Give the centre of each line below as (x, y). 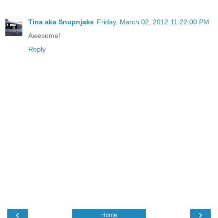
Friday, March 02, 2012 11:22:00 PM (153, 22)
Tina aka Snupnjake (61, 22)
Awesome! (44, 36)
